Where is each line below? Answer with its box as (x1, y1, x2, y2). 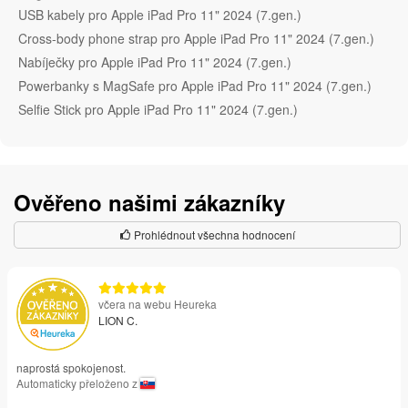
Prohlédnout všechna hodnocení (130, 227, 295, 243)
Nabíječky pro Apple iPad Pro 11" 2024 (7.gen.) (18, 53, 291, 72)
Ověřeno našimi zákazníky (14, 187, 285, 219)
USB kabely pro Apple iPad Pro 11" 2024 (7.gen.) (18, 5, 301, 25)
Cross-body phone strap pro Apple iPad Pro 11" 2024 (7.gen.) (18, 29, 374, 48)
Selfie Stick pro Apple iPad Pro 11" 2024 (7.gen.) (18, 100, 298, 119)
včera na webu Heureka (98, 296, 217, 312)
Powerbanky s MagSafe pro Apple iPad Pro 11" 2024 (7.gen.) (18, 76, 372, 96)
